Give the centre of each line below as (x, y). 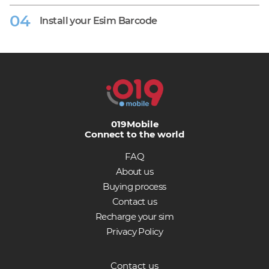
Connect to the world (134, 134)
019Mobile (134, 124)
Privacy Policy (134, 231)
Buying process (134, 186)
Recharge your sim (134, 216)
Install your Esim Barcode (98, 21)
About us (134, 171)
